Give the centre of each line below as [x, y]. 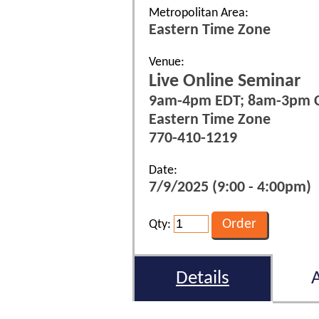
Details [203, 278]
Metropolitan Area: [199, 13]
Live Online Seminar [225, 81]
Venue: [167, 62]
